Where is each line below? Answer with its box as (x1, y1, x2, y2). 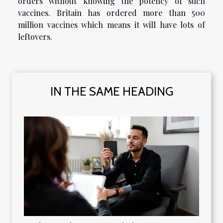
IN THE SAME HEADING (50, 84, 173, 99)
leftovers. (18, 31, 52, 42)
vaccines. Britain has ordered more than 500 (18, 7, 205, 18)
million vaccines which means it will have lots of (18, 19, 205, 30)
